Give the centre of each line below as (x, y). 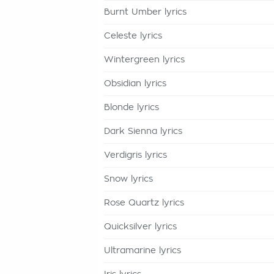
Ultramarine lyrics (143, 251)
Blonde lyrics (131, 108)
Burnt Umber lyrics (145, 12)
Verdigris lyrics (135, 155)
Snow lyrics (128, 179)
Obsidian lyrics (135, 84)
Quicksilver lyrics (140, 227)
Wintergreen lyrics (144, 60)
